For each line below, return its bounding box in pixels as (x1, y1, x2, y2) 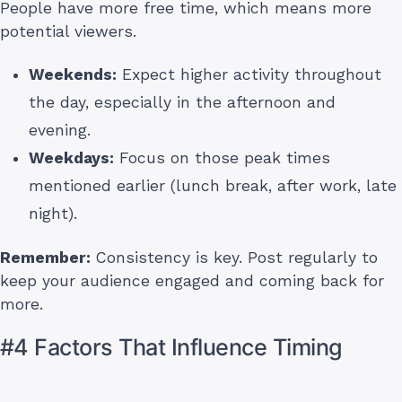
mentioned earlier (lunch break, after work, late (29, 177, 397, 196)
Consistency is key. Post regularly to (91, 249, 378, 267)
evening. (29, 121, 91, 140)
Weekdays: (29, 149, 114, 168)
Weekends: (29, 66, 117, 84)
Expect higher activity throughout (117, 66, 381, 84)
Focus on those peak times (114, 149, 330, 168)
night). (29, 205, 77, 223)
